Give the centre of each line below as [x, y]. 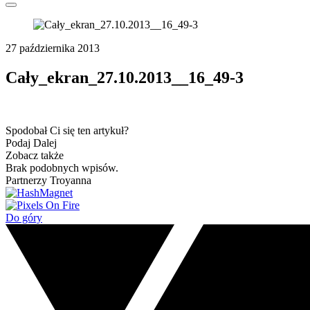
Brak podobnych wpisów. [62, 167]
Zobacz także [35, 155]
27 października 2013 [53, 48]
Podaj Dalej [31, 143]
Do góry [24, 217]
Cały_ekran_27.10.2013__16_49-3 [125, 77]
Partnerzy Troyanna [48, 180]
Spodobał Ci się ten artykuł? [67, 130]
